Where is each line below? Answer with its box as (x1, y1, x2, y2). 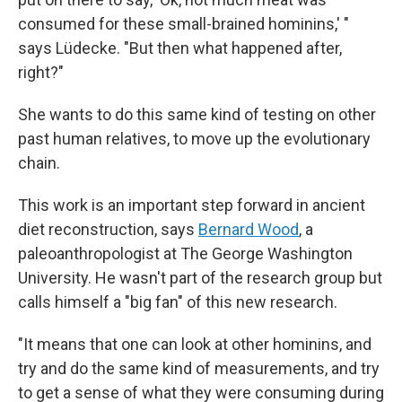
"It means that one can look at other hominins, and (18, 335, 371, 354)
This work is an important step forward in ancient (18, 196, 365, 214)
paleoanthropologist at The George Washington (18, 244, 353, 263)
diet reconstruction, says (18, 220, 198, 239)
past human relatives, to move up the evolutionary (18, 129, 371, 148)
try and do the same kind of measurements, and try (18, 359, 380, 378)
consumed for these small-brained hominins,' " (18, 14, 349, 33)
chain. (18, 153, 60, 172)
